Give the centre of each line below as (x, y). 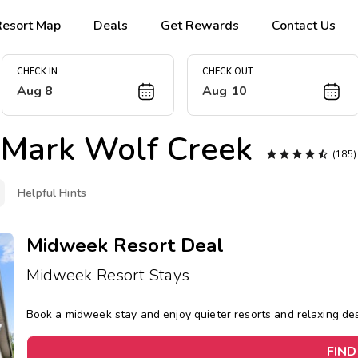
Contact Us (304, 25)
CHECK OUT (228, 72)
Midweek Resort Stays (107, 275)
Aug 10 (225, 91)
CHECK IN (37, 72)
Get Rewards (200, 25)
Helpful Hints (52, 193)
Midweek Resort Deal (125, 245)
